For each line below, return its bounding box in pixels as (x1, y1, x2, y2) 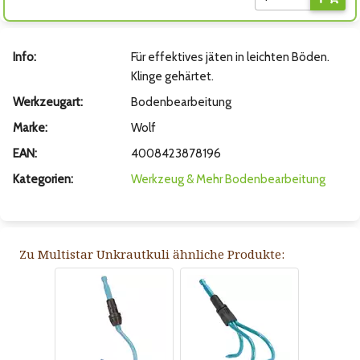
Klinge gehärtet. (130, 69, 214, 84)
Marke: (13, 121, 47, 136)
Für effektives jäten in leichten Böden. (130, 50, 329, 65)
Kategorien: (13, 172, 73, 187)
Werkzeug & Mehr (130, 172, 223, 187)
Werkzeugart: (13, 95, 83, 110)
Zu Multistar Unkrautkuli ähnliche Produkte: (19, 246, 284, 263)
